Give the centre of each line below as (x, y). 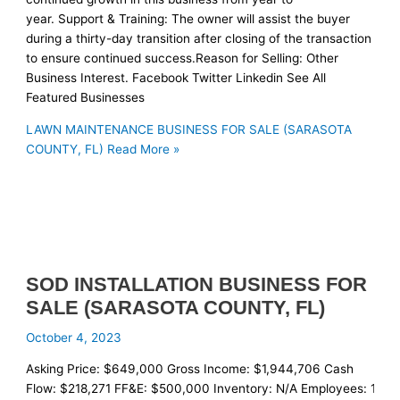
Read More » (142, 149)
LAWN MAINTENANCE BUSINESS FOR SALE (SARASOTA (189, 129)
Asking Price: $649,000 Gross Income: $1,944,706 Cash (190, 369)
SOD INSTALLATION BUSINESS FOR (197, 285)
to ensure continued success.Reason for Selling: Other (183, 58)
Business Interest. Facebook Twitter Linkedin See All (176, 78)
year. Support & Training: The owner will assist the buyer (188, 19)
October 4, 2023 (74, 338)
